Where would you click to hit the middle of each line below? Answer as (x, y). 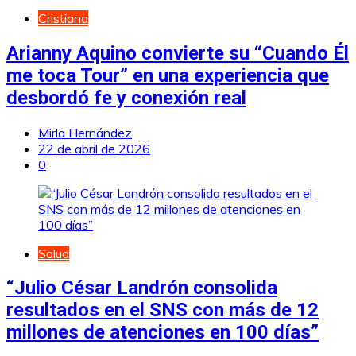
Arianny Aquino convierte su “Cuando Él (178, 53)
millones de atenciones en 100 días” (163, 333)
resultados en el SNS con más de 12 (163, 310)
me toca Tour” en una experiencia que (168, 75)
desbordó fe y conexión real (126, 97)
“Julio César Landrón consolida (142, 288)
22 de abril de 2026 (94, 148)
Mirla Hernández (85, 132)
